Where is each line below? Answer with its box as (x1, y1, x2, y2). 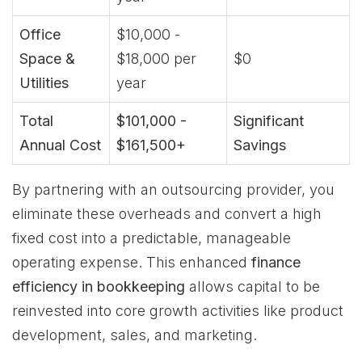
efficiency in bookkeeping (12, 278, 185, 295)
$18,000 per (116, 50, 196, 67)
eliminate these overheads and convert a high (12, 205, 322, 222)
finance (251, 254, 301, 271)
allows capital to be (185, 278, 320, 295)
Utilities (19, 74, 69, 91)
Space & (19, 50, 75, 67)
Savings (234, 137, 286, 154)
